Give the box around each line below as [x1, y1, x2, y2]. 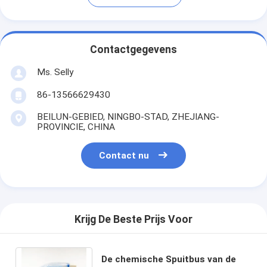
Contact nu [99, 150, 150, 162]
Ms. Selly [36, 66, 73, 77]
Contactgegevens [90, 44, 177, 56]
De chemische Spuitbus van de [101, 253, 237, 265]
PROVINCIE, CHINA [36, 121, 115, 132]
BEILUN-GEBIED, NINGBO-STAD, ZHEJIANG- [36, 111, 219, 122]
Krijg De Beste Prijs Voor [74, 213, 193, 226]
